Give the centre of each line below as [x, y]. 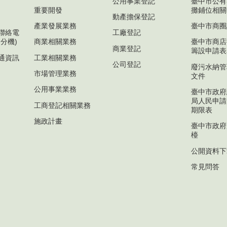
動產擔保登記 [134, 16]
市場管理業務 [55, 74]
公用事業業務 [55, 89]
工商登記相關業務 [62, 105]
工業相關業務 [55, 58]
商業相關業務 [55, 42]
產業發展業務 [55, 26]
